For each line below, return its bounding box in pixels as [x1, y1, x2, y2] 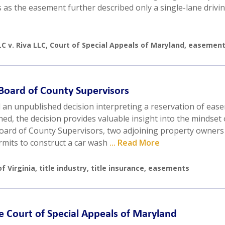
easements [148, 163, 189, 173]
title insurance [91, 163, 144, 173]
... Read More [109, 137, 160, 149]
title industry [39, 163, 87, 173]
